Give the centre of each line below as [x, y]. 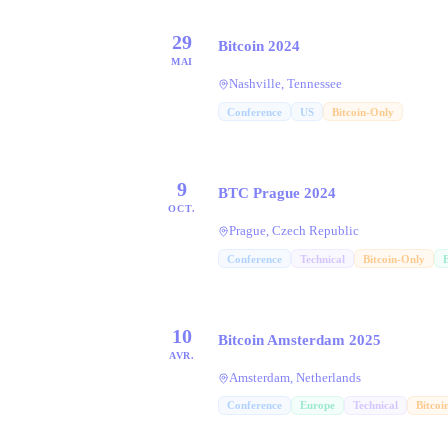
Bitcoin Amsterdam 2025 [299, 340]
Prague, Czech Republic [294, 231]
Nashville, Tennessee [285, 84]
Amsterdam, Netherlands [295, 378]
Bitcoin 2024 [259, 46]
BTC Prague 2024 [277, 193]
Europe [317, 405]
